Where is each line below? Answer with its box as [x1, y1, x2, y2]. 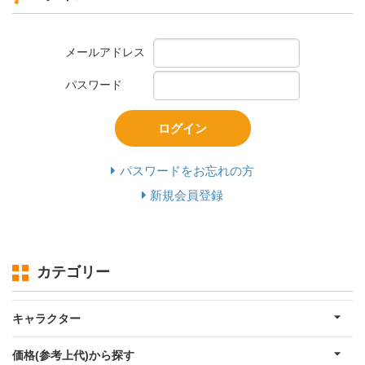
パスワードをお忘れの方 [119, 164, 254, 178]
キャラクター [12, 311, 81, 325]
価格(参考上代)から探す [12, 348, 134, 362]
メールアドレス [65, 46, 145, 59]
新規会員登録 [150, 187, 224, 202]
